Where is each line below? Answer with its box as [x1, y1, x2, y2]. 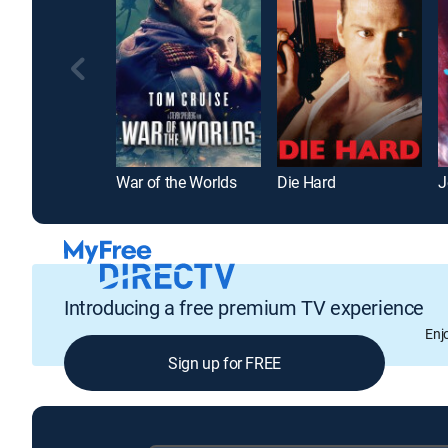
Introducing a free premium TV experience [64, 293, 424, 321]
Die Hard [277, 171, 336, 194]
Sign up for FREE [168, 351, 281, 374]
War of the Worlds [116, 171, 237, 194]
